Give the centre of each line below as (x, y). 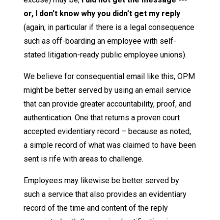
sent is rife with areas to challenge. (83, 159)
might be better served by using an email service (107, 90)
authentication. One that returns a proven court (102, 117)
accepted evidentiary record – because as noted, (107, 131)
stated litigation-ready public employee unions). (105, 55)
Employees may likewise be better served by (101, 180)
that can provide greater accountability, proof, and (107, 104)
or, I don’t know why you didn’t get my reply (102, 13)
